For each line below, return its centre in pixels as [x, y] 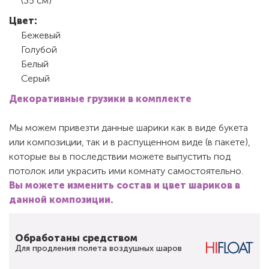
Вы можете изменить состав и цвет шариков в [125, 185]
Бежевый [41, 35]
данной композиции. [61, 199]
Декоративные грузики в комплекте [100, 98]
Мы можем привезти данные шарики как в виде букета [128, 127]
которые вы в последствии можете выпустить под [120, 156]
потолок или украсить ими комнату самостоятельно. [126, 171]
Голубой [39, 49]
